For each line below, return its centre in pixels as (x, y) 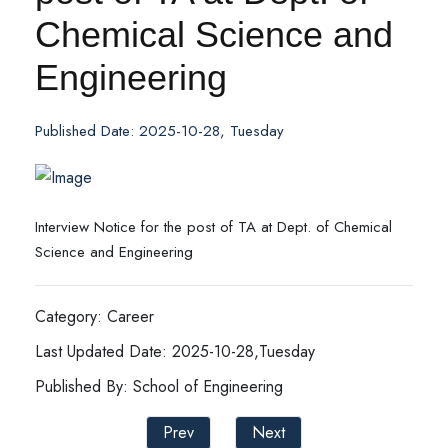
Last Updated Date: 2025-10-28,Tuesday (175, 351)
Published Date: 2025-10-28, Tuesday (159, 131)
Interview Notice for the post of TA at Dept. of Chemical (213, 227)
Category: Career (94, 316)
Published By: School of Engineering (159, 386)
